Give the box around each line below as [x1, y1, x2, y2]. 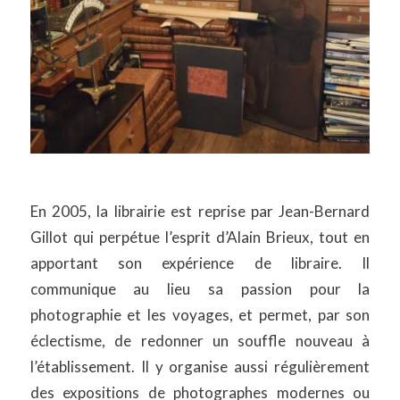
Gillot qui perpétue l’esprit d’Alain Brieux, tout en [29, 227, 371, 246]
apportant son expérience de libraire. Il [29, 253, 371, 272]
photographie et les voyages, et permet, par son [29, 304, 371, 324]
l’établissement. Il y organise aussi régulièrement [29, 356, 371, 376]
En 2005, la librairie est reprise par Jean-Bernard [29, 201, 371, 221]
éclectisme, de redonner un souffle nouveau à [29, 330, 371, 350]
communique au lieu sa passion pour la [29, 279, 371, 298]
